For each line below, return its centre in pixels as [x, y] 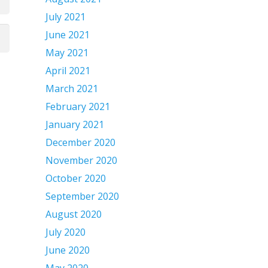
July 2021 [66, 17]
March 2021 [72, 89]
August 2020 [74, 214]
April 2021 [68, 71]
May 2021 [67, 53]
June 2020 [68, 250]
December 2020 [80, 142]
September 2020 [82, 196]
